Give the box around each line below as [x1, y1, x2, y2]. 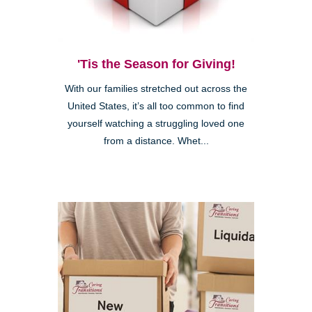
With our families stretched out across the [65, 84, 247, 95]
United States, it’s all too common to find [68, 101, 244, 112]
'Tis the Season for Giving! [77, 57, 235, 72]
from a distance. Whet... [103, 136, 209, 147]
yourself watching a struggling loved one [68, 118, 244, 130]
